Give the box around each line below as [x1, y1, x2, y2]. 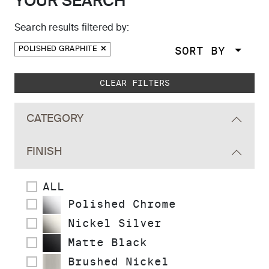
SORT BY [174, 44, 232, 57]
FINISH [26, 147, 62, 157]
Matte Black [61, 236, 147, 249]
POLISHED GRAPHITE [19, 46, 99, 53]
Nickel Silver [61, 217, 162, 230]
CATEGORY [26, 113, 83, 124]
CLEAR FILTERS [99, 78, 170, 88]
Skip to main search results [14, 75, 148, 86]
